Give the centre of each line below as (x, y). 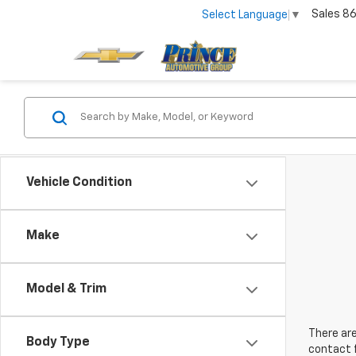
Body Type (58, 342)
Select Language (245, 15)
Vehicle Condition (79, 183)
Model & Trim (66, 289)
